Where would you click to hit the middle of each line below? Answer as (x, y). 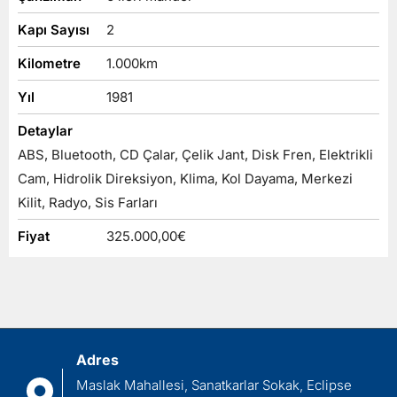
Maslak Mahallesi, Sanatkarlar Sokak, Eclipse (214, 385)
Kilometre (49, 63)
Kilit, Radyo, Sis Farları (88, 202)
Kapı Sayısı (54, 29)
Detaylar (45, 130)
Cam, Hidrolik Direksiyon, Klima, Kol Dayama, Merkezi (185, 178)
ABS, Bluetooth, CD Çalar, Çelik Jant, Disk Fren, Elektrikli (195, 154)
